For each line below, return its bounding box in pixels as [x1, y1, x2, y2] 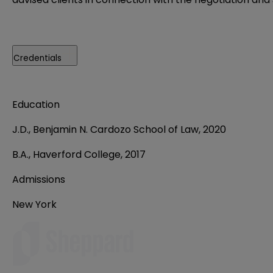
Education [12, 97, 60, 112]
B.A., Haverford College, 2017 [12, 147, 146, 161]
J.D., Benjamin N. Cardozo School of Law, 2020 [12, 122, 226, 136]
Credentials [13, 52, 62, 64]
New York [12, 197, 57, 211]
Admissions [12, 172, 65, 186]
